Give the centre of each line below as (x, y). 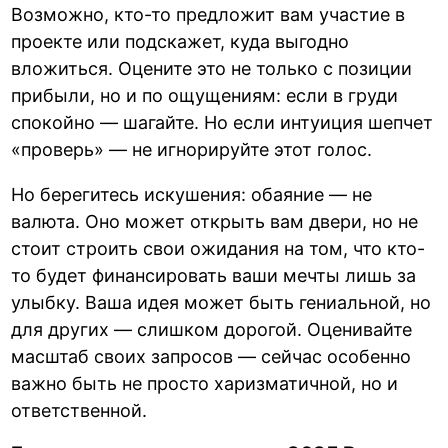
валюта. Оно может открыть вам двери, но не (215, 222)
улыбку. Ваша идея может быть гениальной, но (221, 303)
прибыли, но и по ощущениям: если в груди (205, 96)
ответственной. (79, 411)
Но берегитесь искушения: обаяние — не (192, 195)
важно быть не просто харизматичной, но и (205, 384)
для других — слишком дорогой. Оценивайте (212, 330)
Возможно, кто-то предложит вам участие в (208, 15)
